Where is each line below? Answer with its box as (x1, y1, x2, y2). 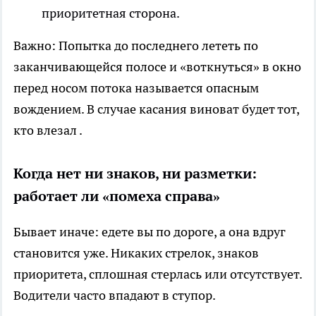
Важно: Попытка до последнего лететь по (13, 37, 258, 54)
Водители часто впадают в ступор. (13, 286, 216, 303)
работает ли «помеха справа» (13, 186, 220, 205)
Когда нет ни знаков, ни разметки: (13, 164, 257, 183)
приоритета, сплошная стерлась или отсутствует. (13, 265, 302, 282)
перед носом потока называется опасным (13, 79, 259, 96)
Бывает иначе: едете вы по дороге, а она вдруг (13, 223, 286, 240)
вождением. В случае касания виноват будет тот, (13, 100, 299, 117)
